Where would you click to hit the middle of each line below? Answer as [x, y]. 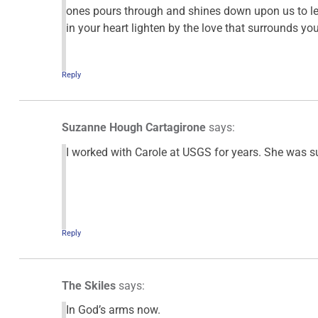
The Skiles [88, 285]
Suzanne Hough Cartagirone [133, 128]
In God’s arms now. [113, 309]
